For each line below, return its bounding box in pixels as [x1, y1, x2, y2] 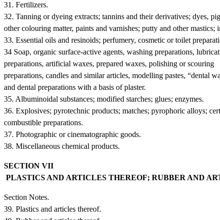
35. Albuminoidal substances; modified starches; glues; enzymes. [4, 94, 204, 103]
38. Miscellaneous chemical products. [4, 141, 120, 150]
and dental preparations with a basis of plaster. [4, 82, 146, 91]
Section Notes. [4, 192, 49, 201]
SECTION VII [4, 161, 57, 170]
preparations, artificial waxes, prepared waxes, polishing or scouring [4, 59, 214, 68]
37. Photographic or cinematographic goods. [4, 130, 141, 138]
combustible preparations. [4, 118, 83, 127]
